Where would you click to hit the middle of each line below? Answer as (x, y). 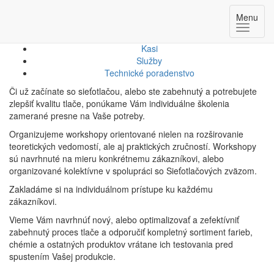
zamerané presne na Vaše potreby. (77, 116)
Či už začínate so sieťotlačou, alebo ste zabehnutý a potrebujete (133, 91)
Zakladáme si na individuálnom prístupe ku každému (111, 189)
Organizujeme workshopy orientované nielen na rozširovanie (126, 134)
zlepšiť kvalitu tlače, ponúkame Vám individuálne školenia (119, 103)
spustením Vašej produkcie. (62, 256)
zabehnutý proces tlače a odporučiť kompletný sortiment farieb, (131, 232)
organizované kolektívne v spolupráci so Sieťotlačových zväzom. (133, 171)
